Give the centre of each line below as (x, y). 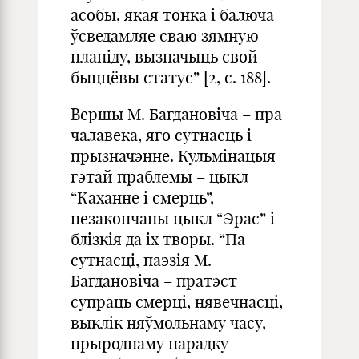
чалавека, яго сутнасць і (161, 135)
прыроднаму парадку (149, 343)
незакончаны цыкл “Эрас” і (173, 218)
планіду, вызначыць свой (164, 56)
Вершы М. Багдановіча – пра (176, 114)
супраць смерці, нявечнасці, (177, 302)
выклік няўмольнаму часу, (168, 323)
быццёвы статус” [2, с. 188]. (171, 77)
